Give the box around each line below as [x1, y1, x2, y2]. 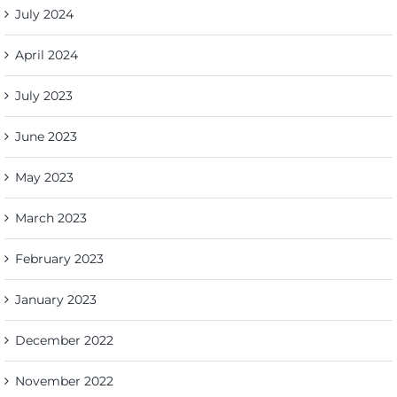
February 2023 [15, 251, 104, 268]
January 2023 [15, 292, 97, 308]
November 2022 [15, 373, 113, 390]
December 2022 [15, 332, 113, 349]
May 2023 [15, 169, 74, 186]
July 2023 [15, 88, 73, 105]
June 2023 [15, 128, 77, 145]
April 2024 [15, 47, 78, 64]
